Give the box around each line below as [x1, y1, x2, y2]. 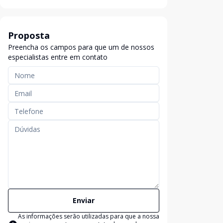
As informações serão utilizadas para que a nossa [18, 212, 159, 221]
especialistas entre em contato [8, 52, 108, 62]
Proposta [8, 29, 50, 41]
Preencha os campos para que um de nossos [8, 42, 154, 52]
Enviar [73, 196, 95, 205]
